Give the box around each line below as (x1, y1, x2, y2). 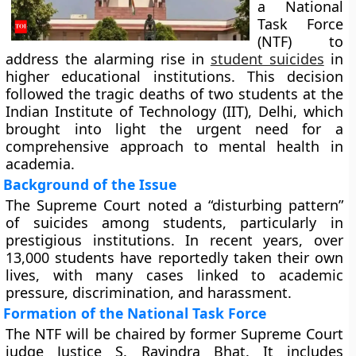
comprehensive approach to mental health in (6, 137, 343, 156)
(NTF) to (257, 32, 343, 51)
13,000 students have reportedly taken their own (6, 248, 343, 267)
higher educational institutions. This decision (6, 67, 343, 86)
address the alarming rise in (6, 49, 211, 68)
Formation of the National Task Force (3, 304, 267, 323)
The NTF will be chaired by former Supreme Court (6, 324, 343, 343)
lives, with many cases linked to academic (6, 265, 343, 284)
